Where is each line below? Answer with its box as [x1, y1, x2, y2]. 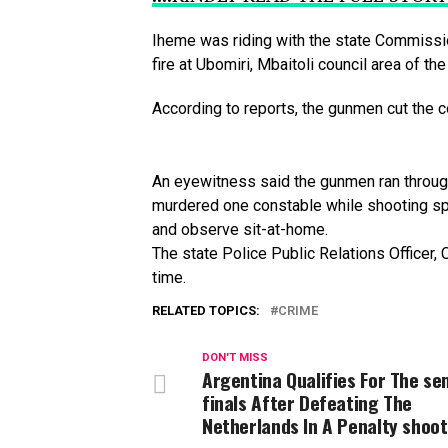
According [152, 99, 226, 118]
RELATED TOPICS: [152, 303, 260, 318]
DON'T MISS [202, 351, 268, 364]
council [318, 55, 371, 74]
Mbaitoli [257, 55, 318, 74]
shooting [367, 196, 432, 215]
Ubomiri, [196, 55, 257, 74]
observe [181, 220, 243, 239]
